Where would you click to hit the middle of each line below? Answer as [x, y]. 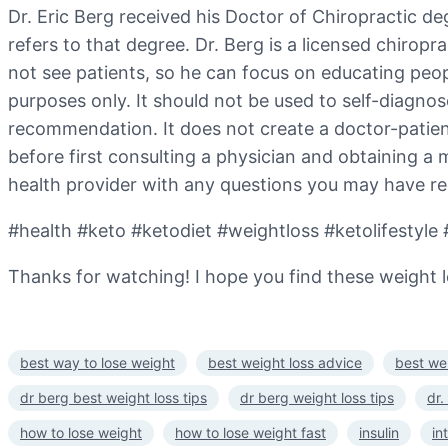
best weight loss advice [285, 362]
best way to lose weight [97, 362]
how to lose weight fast [250, 432]
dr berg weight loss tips [317, 397]
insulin [379, 432]
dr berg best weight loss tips [113, 397]
